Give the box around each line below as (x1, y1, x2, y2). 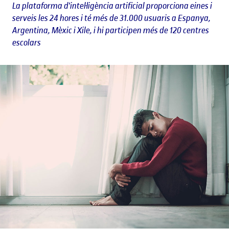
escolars (12, 36, 41, 48)
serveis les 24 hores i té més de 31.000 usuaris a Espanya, (12, 12, 211, 24)
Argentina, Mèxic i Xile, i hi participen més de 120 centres (12, 24, 209, 36)
